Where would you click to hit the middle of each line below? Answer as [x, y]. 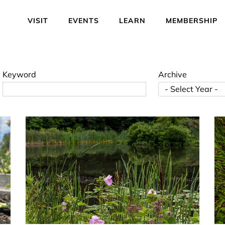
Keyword [19, 74]
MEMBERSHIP [192, 21]
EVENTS [84, 21]
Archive [173, 74]
